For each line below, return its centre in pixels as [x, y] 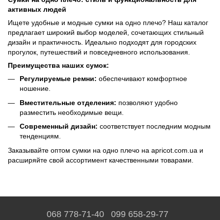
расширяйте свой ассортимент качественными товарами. [101, 160]
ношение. [35, 89]
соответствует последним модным [154, 126]
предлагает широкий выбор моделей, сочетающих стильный [106, 33]
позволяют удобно [147, 102]
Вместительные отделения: [68, 102]
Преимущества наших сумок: [58, 66]
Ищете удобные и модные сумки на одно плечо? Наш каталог [108, 23]
